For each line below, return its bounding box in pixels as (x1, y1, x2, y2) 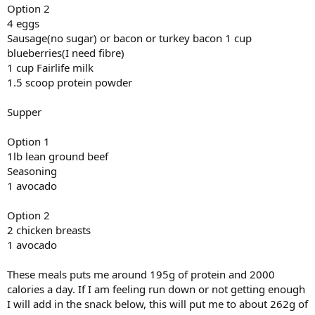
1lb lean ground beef (7, 149, 108, 163)
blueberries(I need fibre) (7, 46, 124, 60)
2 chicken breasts (7, 223, 91, 237)
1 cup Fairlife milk (7, 60, 94, 75)
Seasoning (7, 164, 57, 178)
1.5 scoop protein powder (7, 75, 132, 89)
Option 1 (7, 134, 50, 148)
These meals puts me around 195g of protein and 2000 (7, 267, 275, 281)
